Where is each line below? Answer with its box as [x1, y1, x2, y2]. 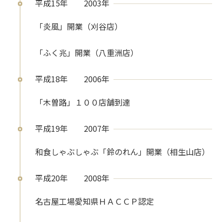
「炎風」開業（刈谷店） [35, 20, 122, 33]
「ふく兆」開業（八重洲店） [35, 47, 138, 59]
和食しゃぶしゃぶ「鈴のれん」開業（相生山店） [35, 146, 210, 158]
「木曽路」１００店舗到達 [35, 96, 130, 109]
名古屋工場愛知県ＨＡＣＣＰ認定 [35, 195, 154, 208]
